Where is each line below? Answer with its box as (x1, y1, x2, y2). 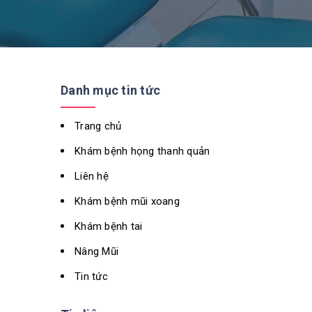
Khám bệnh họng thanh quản (75, 145, 210, 157)
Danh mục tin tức (61, 83, 160, 97)
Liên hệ (75, 170, 109, 182)
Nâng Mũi (75, 245, 118, 258)
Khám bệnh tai (75, 220, 143, 233)
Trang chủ (75, 120, 122, 132)
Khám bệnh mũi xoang (75, 195, 180, 208)
